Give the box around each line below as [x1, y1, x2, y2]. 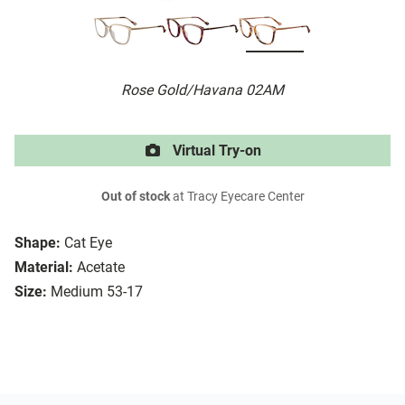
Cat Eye [64, 234, 112, 252]
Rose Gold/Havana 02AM [121, 81, 284, 99]
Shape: [14, 234, 61, 252]
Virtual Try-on [169, 142, 261, 160]
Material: [14, 259, 73, 277]
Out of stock [100, 189, 170, 205]
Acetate [77, 259, 125, 277]
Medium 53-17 [51, 283, 143, 301]
